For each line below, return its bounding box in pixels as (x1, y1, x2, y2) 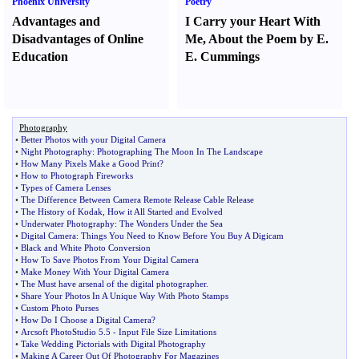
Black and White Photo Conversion (21, 243, 151, 252)
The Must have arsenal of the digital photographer (21, 279, 206, 288)
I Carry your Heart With (185, 14, 321, 28)
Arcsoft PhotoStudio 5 (21, 327, 103, 337)
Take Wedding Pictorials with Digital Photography (21, 339, 206, 349)
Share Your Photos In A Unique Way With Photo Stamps (21, 291, 228, 301)
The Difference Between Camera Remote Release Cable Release (21, 195, 254, 204)
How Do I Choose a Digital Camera (21, 315, 151, 325)
